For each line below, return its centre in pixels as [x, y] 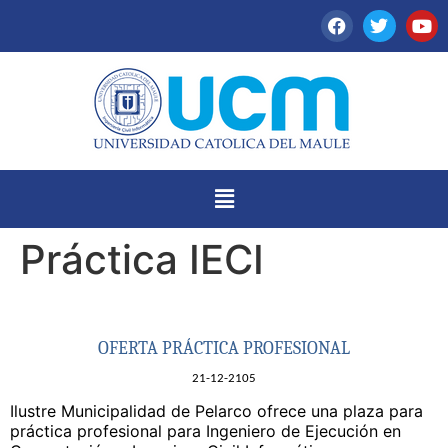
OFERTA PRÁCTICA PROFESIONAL [224, 348]
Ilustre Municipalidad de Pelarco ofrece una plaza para [216, 411]
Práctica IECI [142, 259]
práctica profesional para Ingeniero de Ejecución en [205, 431]
